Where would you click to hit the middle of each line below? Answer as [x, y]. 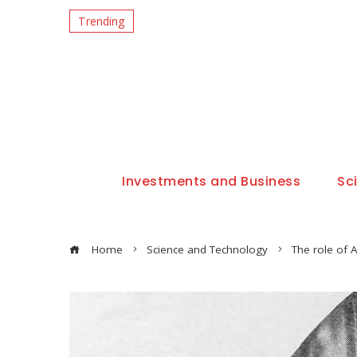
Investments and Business [212, 181]
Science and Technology [207, 249]
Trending [102, 21]
